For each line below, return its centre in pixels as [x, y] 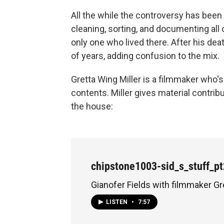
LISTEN [117, 202]
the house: [92, 106]
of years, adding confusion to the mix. [146, 56]
